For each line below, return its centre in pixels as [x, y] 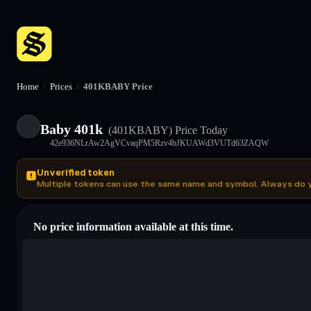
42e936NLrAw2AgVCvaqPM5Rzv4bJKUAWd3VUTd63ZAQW [159, 143]
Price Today [200, 130]
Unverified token [76, 173]
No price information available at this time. [133, 226]
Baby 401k [72, 129]
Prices [61, 86]
